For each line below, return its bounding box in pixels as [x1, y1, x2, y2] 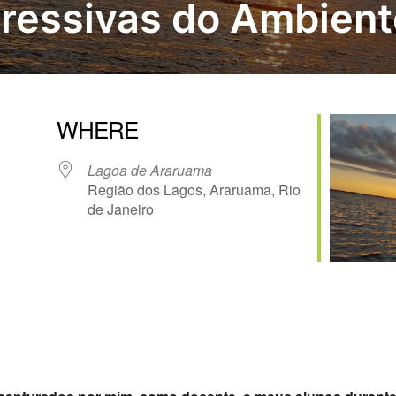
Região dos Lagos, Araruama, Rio [88, 179, 301, 200]
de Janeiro [88, 199, 154, 219]
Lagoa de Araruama [88, 160, 212, 180]
